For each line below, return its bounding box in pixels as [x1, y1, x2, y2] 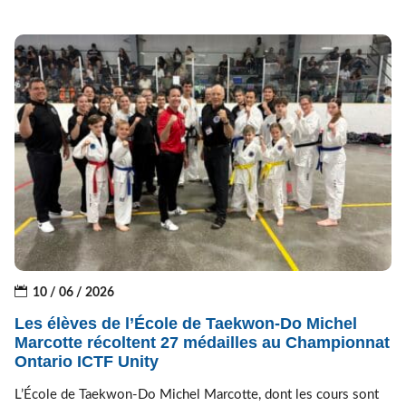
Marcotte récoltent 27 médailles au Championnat [14, 333, 390, 352]
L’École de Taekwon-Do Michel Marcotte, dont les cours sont [14, 387, 379, 401]
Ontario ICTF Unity [14, 352, 159, 371]
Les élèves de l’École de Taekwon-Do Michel [14, 314, 357, 333]
